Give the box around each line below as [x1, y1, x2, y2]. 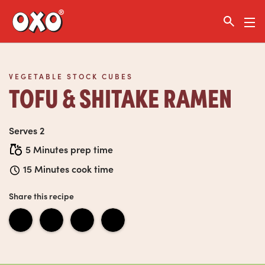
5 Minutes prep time [25, 143, 113, 156]
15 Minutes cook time [23, 162, 114, 176]
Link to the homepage [38, 16, 111, 27]
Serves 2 [9, 124, 45, 137]
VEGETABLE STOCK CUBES [9, 72, 133, 81]
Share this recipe [9, 190, 74, 202]
